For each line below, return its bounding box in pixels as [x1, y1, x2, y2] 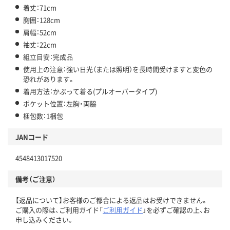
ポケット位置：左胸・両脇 [23, 99, 97, 109]
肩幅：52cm [23, 27, 56, 37]
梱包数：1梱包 [23, 111, 63, 121]
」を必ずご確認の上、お [143, 205, 210, 215]
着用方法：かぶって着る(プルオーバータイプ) [23, 86, 157, 97]
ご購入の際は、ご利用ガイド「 [15, 205, 103, 215]
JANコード [15, 132, 48, 142]
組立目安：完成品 [23, 52, 73, 62]
